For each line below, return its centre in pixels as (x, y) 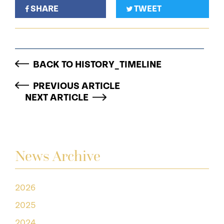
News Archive (58, 156)
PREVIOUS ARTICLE (76, 86)
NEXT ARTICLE (57, 98)
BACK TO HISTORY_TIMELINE (97, 65)
